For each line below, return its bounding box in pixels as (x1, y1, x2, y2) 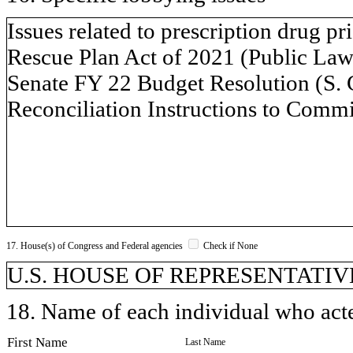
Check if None (201, 240, 258, 251)
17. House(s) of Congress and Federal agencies (6, 240, 185, 251)
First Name (7, 334, 68, 350)
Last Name (185, 336, 225, 347)
